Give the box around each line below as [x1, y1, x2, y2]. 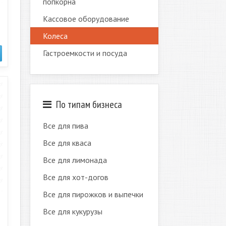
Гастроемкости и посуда [42, 48, 127, 58]
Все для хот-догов [42, 172, 108, 182]
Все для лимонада [42, 155, 107, 165]
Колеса [42, 31, 68, 41]
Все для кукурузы [42, 206, 102, 216]
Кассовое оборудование [42, 14, 129, 24]
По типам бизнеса [53, 98, 122, 111]
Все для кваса [42, 138, 91, 148]
